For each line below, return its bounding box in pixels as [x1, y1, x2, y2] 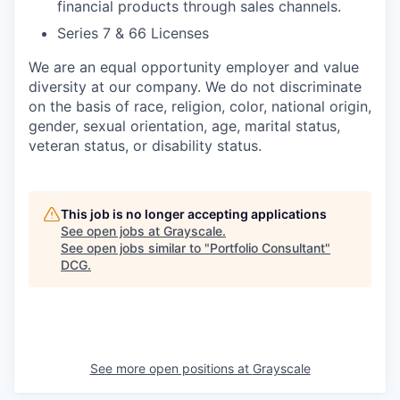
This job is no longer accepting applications [61, 206, 327, 221]
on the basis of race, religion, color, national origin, [29, 97, 371, 115]
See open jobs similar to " [61, 240, 210, 255]
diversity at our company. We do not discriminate [29, 78, 362, 96]
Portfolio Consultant [210, 240, 325, 255]
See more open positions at [89, 361, 253, 376]
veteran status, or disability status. [29, 137, 262, 154]
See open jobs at [61, 223, 163, 238]
